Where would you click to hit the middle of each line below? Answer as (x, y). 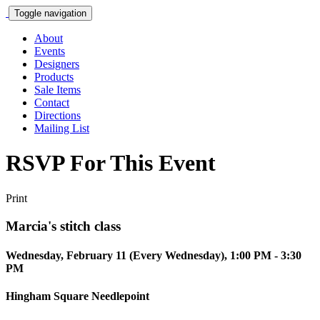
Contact (52, 102)
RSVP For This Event (111, 163)
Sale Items (57, 90)
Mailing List (62, 128)
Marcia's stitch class (63, 226)
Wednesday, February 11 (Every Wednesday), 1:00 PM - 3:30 (154, 255)
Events (50, 51)
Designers (57, 64)
